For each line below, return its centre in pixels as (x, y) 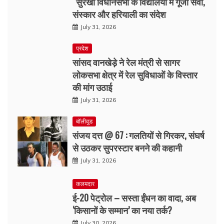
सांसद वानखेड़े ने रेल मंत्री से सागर (126, 62)
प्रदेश (82, 48)
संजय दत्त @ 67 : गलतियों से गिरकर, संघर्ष (138, 135)
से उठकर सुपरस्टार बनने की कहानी (127, 148)
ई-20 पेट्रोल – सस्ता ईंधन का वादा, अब (134, 198)
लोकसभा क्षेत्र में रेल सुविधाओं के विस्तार (135, 75)
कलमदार (85, 184)
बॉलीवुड (84, 121)
